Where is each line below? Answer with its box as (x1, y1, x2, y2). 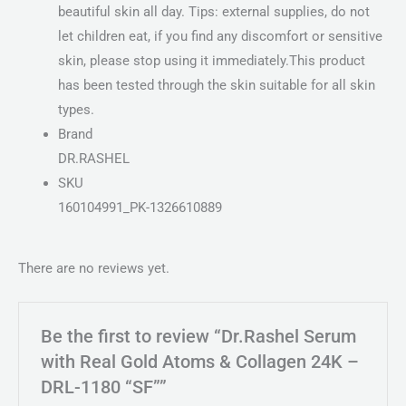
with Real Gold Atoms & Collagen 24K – (41, 351, 360, 372)
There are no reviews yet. (18, 259, 169, 276)
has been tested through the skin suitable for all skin (57, 77, 375, 94)
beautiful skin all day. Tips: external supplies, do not (57, 4, 370, 21)
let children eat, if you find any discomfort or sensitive (57, 28, 382, 45)
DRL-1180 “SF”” (41, 376, 168, 398)
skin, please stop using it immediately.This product (57, 53, 365, 70)
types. (57, 101, 94, 119)
